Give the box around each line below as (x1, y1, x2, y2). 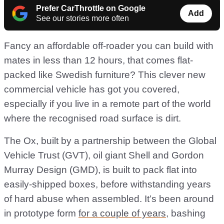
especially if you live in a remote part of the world (4, 98, 211, 109)
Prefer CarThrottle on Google (36, 4, 145, 13)
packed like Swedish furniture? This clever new (4, 69, 205, 80)
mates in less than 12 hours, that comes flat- (4, 55, 193, 66)
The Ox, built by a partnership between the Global (4, 135, 216, 146)
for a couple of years (78, 208, 166, 219)
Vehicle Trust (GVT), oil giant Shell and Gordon (4, 150, 204, 161)
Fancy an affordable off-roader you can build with (4, 40, 213, 51)
